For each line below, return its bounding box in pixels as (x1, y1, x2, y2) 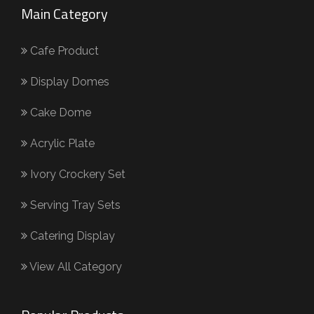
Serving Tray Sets (27, 198, 121, 212)
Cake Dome (27, 105, 91, 119)
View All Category (27, 259, 122, 273)
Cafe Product (27, 43, 99, 57)
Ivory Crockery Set (27, 167, 125, 181)
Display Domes (27, 74, 109, 88)
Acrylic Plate (27, 136, 95, 150)
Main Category (21, 2, 108, 25)
